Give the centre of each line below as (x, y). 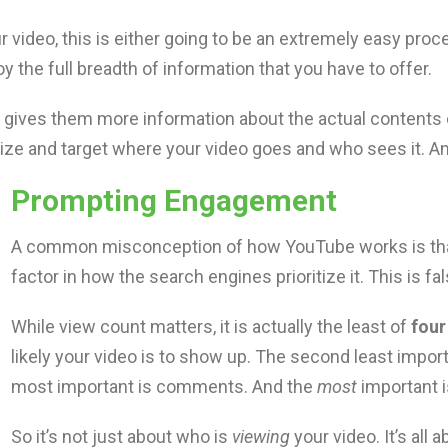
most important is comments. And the (164, 387)
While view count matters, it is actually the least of (211, 327)
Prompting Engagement (174, 201)
